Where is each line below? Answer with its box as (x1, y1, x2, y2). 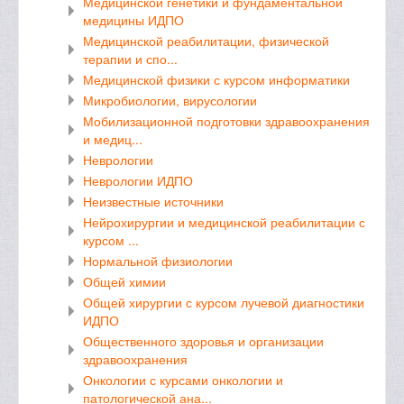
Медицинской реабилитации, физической (83, 32, 329, 50)
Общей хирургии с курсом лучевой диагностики (83, 293, 364, 311)
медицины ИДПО (83, 11, 184, 29)
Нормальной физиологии (83, 252, 233, 270)
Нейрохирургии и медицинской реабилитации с (83, 213, 365, 231)
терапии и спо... (83, 50, 178, 68)
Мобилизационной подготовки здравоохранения (83, 112, 370, 130)
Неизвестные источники (83, 192, 224, 210)
